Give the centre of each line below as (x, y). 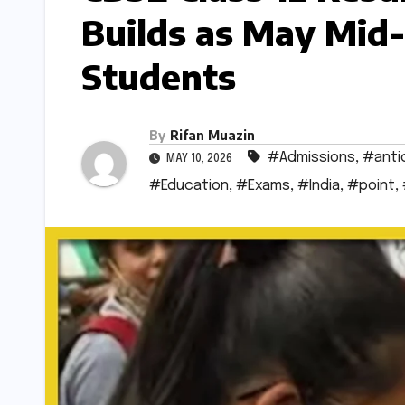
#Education (189, 186)
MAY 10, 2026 (199, 160)
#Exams (263, 186)
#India (319, 186)
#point (371, 186)
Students (159, 76)
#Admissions (311, 158)
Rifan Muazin (212, 136)
